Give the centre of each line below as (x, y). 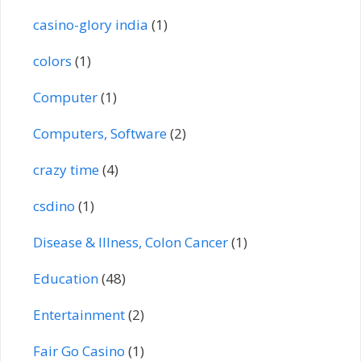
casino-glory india (91, 24)
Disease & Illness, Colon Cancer (131, 242)
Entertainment (79, 314)
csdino (54, 205)
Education (66, 278)
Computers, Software (100, 133)
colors (52, 60)
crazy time (66, 169)
